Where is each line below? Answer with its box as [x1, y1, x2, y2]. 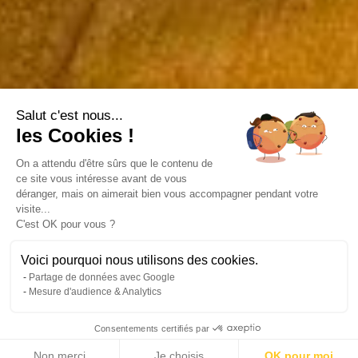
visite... [16, 203, 50, 215]
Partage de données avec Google [29, 272, 175, 283]
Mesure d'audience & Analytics [29, 286, 161, 297]
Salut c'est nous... [16, 108, 123, 123]
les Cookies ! [16, 125, 134, 146]
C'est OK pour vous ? [16, 218, 115, 230]
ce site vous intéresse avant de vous [16, 173, 187, 185]
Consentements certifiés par [93, 323, 210, 333]
